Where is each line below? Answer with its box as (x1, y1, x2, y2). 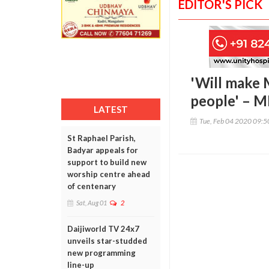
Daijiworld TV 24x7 (67, 224, 139, 234)
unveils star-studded (67, 236, 147, 246)
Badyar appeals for (67, 145, 138, 155)
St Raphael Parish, (67, 133, 136, 143)
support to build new (67, 157, 147, 167)
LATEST (94, 104, 128, 115)
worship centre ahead (67, 169, 150, 179)
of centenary (67, 181, 116, 191)
